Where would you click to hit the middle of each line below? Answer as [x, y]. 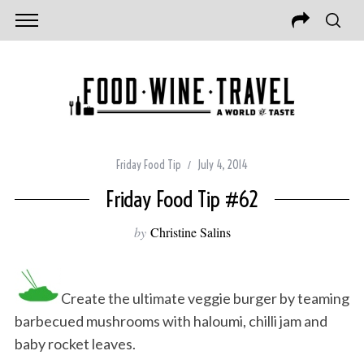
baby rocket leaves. [75, 344]
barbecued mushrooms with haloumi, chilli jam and [171, 321]
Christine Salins [190, 232]
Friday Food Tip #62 [182, 199]
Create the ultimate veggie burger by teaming [205, 299]
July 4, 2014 [223, 165]
